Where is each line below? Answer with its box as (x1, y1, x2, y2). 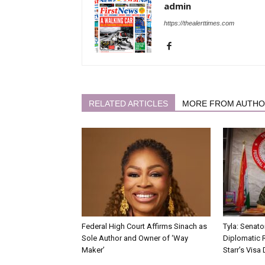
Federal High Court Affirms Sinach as (82, 222, 207, 231)
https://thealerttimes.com (164, 20, 234, 27)
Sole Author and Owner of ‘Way (82, 234, 188, 243)
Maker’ (82, 245, 105, 254)
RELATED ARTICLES (89, 99, 168, 108)
